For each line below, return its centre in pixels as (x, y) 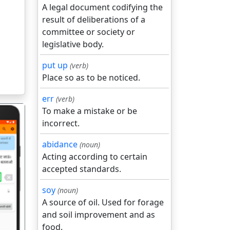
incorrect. (61, 123)
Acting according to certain (95, 157)
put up (55, 65)
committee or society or (89, 32)
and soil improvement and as (99, 215)
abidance (60, 144)
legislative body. (73, 44)
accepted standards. (82, 169)
